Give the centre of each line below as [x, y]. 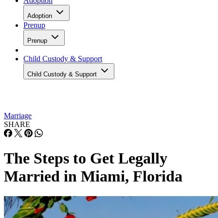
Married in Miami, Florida [93, 176]
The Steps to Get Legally [86, 158]
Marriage [18, 116]
